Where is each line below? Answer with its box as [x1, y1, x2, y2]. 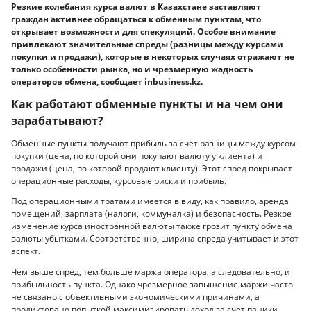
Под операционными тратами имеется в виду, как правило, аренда [11, 195, 289, 208]
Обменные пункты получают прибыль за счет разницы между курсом [11, 137, 296, 149]
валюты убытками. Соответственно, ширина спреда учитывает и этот [11, 233, 299, 245]
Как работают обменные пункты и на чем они [11, 96, 283, 112]
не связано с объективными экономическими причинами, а [11, 290, 260, 303]
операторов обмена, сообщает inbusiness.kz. [11, 75, 203, 87]
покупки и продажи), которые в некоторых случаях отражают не [11, 50, 294, 62]
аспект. [11, 245, 40, 258]
